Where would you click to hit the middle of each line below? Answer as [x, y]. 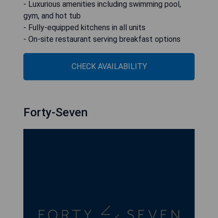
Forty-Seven [55, 112]
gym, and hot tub [52, 16]
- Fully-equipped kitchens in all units [84, 27]
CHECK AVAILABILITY [109, 66]
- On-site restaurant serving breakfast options [102, 39]
